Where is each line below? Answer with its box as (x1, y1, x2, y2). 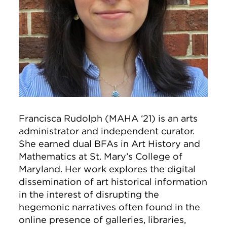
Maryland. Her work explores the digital (19, 164, 196, 175)
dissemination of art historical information (19, 176, 208, 187)
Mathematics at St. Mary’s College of (19, 151, 183, 162)
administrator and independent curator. (19, 126, 195, 137)
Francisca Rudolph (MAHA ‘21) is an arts (19, 113, 198, 124)
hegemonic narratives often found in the (19, 202, 201, 213)
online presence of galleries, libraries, (19, 214, 186, 225)
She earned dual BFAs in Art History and (19, 138, 201, 149)
